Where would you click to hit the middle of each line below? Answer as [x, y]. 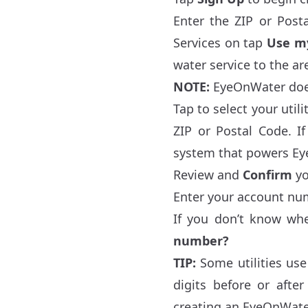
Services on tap [220, 43]
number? [201, 241]
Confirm [267, 175]
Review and [208, 175]
